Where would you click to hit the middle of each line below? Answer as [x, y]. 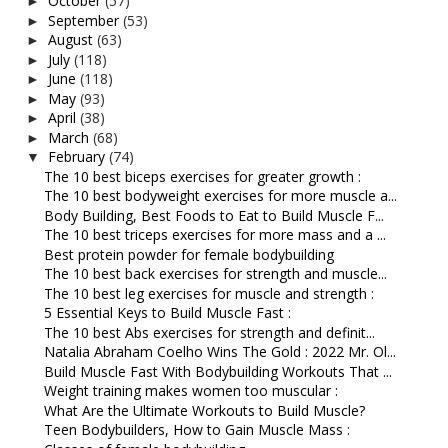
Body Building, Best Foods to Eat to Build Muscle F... [213, 215]
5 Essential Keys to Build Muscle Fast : [167, 312]
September [85, 20]
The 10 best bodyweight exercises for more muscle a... [220, 195]
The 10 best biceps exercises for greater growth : [202, 176]
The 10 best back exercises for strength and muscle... [215, 273]
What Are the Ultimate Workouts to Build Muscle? [204, 410]
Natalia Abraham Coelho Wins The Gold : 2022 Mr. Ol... [219, 351]
